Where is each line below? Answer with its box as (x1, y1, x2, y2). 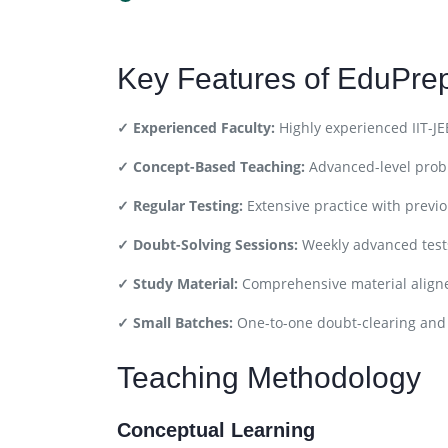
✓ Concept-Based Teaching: (117, 157, 305, 176)
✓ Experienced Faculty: (117, 118, 275, 137)
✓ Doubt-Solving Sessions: (117, 235, 298, 254)
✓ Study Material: (117, 274, 238, 293)
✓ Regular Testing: (117, 196, 243, 215)
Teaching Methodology (117, 361, 421, 394)
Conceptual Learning (117, 419, 315, 441)
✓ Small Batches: (117, 313, 233, 332)
